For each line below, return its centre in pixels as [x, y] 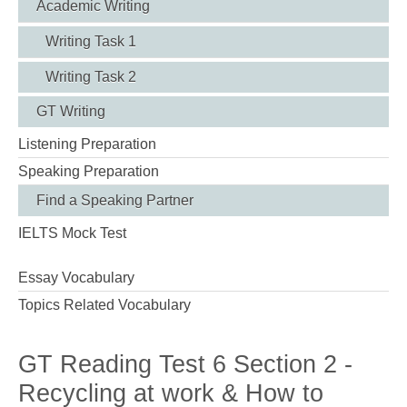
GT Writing [71, 111]
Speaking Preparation [89, 171]
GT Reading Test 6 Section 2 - [185, 364]
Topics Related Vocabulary [104, 304]
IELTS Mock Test [72, 233]
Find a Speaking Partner [115, 200]
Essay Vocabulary [76, 277]
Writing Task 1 [91, 41]
